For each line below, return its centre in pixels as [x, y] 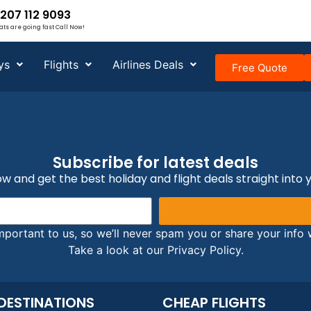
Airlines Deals [148, 65]
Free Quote [260, 68]
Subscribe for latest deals [155, 162]
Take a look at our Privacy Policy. [155, 250]
